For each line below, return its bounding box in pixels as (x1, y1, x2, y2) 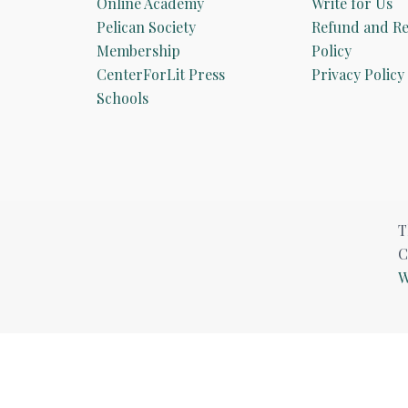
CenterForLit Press (97, 65, 226, 85)
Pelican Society (97, 17, 197, 37)
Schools (97, 88, 149, 108)
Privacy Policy (311, 65, 404, 85)
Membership (97, 41, 181, 61)
